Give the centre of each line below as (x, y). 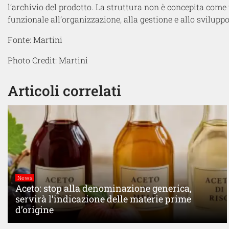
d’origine (35, 209)
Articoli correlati (64, 90)
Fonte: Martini (35, 39)
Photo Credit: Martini (48, 60)
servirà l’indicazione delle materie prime (103, 199)
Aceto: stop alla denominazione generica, (104, 188)
